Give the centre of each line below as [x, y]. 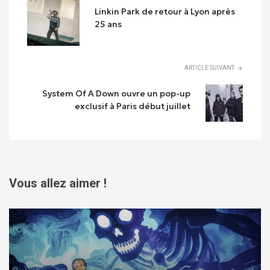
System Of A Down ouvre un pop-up [117, 94]
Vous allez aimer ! [58, 183]
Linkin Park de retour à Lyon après [165, 12]
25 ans [108, 24]
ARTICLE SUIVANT [209, 68]
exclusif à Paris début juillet [133, 106]
